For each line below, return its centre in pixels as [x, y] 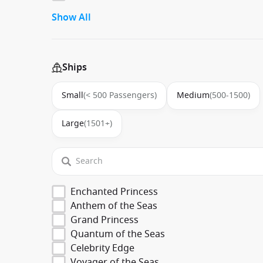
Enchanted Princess [114, 192]
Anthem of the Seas [114, 206]
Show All [71, 17]
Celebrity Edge [102, 248]
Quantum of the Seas [118, 234]
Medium [193, 95]
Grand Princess [104, 220]
